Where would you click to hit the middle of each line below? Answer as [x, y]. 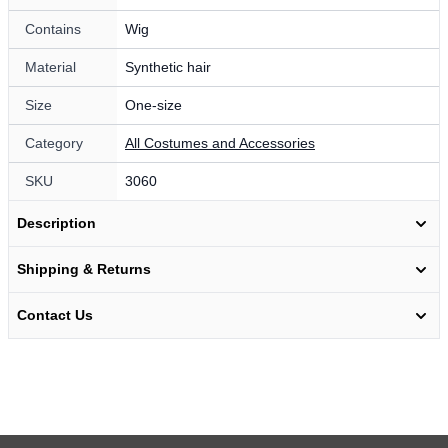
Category [54, 143]
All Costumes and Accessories [220, 143]
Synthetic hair [168, 67]
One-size [153, 105]
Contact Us [55, 315]
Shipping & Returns [84, 269]
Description [56, 223]
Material [50, 67]
